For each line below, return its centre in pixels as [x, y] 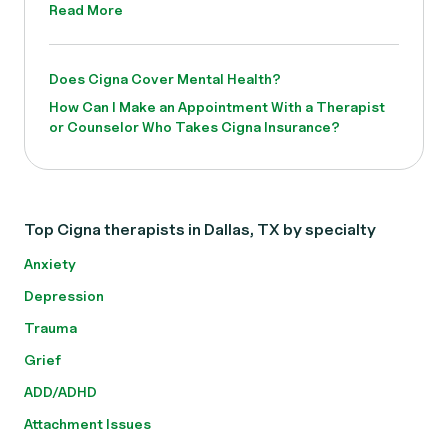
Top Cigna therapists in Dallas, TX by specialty [200, 229]
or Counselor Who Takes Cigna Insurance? [194, 126]
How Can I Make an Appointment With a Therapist [217, 106]
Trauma [50, 327]
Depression [64, 295]
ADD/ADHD [60, 391]
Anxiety [50, 263]
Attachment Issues [87, 423]
